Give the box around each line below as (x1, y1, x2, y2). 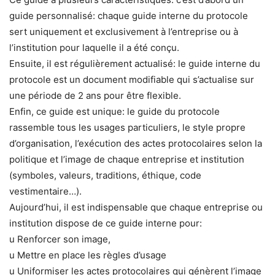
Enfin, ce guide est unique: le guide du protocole (9, 105, 220, 117)
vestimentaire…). (9, 185, 82, 197)
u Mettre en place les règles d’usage (9, 249, 166, 261)
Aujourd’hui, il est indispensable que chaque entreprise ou (9, 201, 263, 213)
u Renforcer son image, (9, 233, 110, 245)
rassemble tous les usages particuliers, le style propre (9, 121, 246, 133)
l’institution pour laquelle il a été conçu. (9, 41, 179, 53)
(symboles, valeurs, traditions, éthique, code (9, 169, 201, 181)
